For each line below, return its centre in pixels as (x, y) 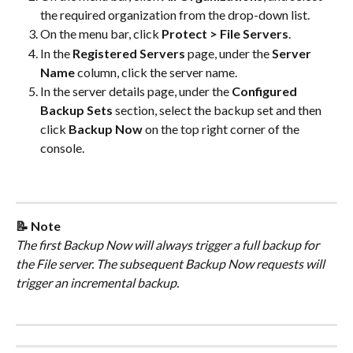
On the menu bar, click (101, 34)
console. (62, 147)
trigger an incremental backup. (97, 282)
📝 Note (38, 225)
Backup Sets (76, 110)
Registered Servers (129, 53)
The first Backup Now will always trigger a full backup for (169, 244)
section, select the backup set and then (218, 110)
